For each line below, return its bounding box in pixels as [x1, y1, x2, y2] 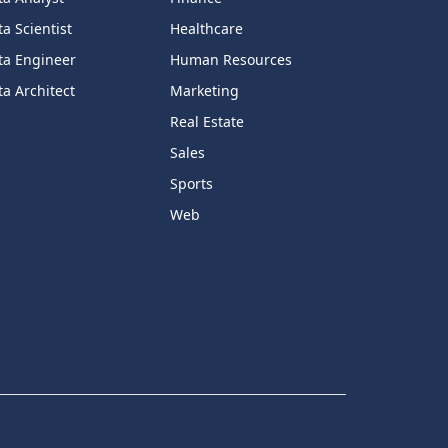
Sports [169, 174, 213, 194]
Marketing [169, 81, 239, 101]
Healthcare [169, 19, 243, 39]
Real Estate [169, 112, 244, 132]
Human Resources [169, 50, 292, 70]
